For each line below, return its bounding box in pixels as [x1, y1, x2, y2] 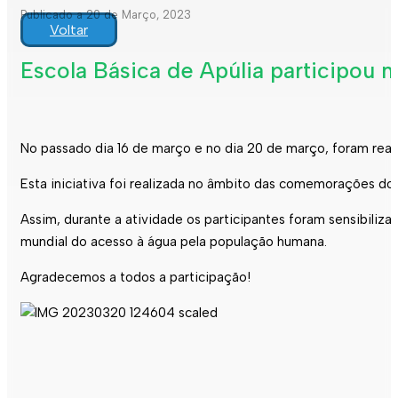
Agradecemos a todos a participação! [20, 268, 251, 285]
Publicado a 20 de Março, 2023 [20, 8, 191, 21]
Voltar [50, 21, 88, 38]
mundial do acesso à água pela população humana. [20, 233, 327, 250]
